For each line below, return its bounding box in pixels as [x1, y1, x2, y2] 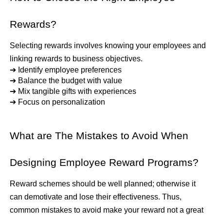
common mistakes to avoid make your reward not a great [10, 205, 203, 214]
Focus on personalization [18, 97, 105, 106]
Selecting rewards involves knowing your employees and [10, 41, 206, 50]
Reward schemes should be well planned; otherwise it [10, 179, 196, 188]
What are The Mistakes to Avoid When [10, 129, 188, 142]
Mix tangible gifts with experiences [18, 87, 136, 95]
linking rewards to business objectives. [10, 54, 143, 63]
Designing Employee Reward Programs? [10, 156, 199, 168]
